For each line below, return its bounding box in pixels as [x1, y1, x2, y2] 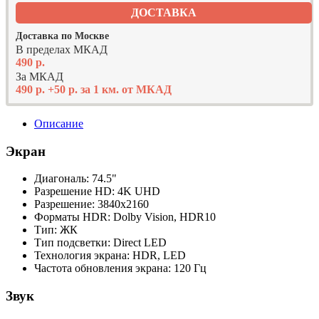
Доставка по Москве [16, 31, 109, 41]
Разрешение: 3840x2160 [34, 198, 149, 211]
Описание [34, 117, 83, 130]
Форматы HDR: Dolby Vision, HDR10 [34, 211, 216, 224]
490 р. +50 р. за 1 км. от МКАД [16, 83, 172, 95]
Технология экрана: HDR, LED [34, 249, 186, 262]
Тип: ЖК [34, 224, 78, 236]
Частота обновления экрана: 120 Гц [34, 262, 206, 275]
